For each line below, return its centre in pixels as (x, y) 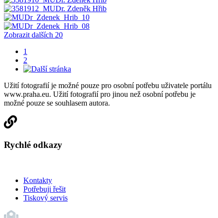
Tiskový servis (45, 198)
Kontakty (38, 180)
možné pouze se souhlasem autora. (57, 103)
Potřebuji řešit (45, 189)
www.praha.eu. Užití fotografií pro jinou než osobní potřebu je (100, 94)
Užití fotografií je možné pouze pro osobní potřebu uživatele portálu (108, 86)
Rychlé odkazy (33, 145)
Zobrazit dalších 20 (33, 35)
